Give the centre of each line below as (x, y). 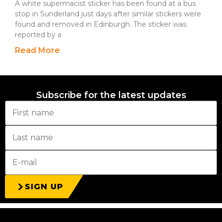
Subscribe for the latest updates (111, 95)
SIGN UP (44, 187)
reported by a (38, 35)
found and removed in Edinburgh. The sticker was (101, 24)
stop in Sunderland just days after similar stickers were (108, 14)
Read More (37, 50)
